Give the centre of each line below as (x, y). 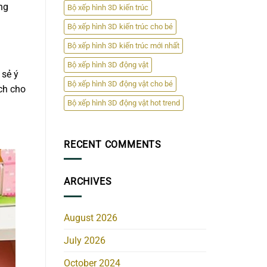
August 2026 (91, 218)
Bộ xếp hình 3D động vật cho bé (120, 83)
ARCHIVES (88, 182)
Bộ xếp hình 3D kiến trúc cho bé (120, 26)
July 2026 (85, 240)
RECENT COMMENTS (113, 144)
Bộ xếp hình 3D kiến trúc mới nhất (123, 45)
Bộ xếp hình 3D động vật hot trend (124, 103)
